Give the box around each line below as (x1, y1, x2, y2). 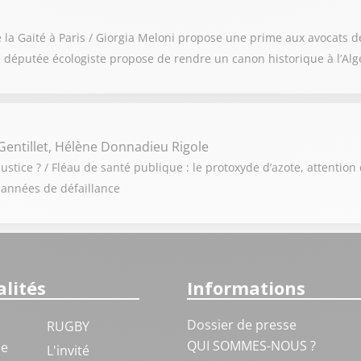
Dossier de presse (186, 316, 297, 334)
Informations (186, 276, 305, 300)
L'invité (46, 342, 89, 359)
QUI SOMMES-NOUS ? (186, 337, 316, 355)
